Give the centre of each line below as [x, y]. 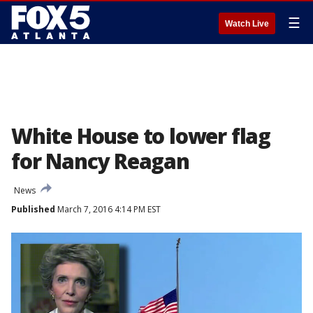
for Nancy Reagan [100, 161]
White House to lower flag [141, 136]
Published [33, 209]
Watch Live [247, 24]
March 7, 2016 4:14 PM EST [108, 209]
